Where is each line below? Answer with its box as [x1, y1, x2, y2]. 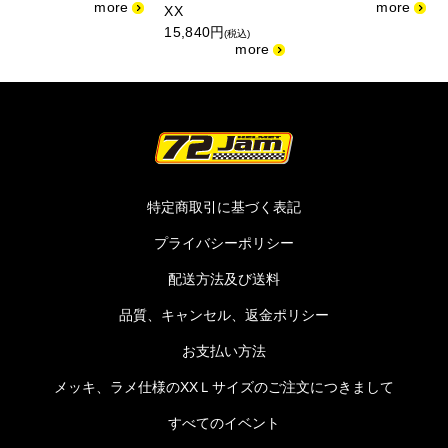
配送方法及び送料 [168, 271, 280, 288]
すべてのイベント [168, 415, 280, 432]
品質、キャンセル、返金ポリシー [119, 307, 329, 324]
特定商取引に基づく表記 [147, 199, 301, 216]
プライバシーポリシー [154, 235, 294, 252]
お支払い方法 [182, 343, 266, 360]
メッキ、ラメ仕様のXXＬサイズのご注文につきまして [54, 379, 394, 396]
